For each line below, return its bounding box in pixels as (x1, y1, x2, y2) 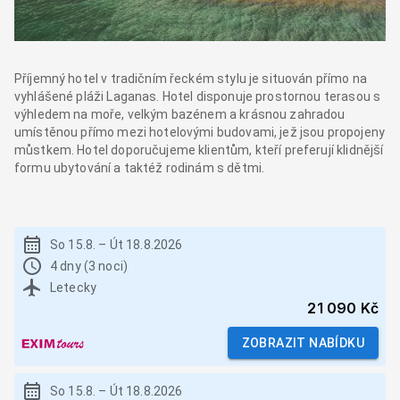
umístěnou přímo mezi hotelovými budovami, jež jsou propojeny (14, 125, 385, 140)
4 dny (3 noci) (50, 259, 129, 274)
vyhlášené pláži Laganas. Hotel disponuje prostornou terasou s (14, 89, 381, 104)
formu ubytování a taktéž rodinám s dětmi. (14, 161, 265, 176)
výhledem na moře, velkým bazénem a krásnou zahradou (14, 107, 346, 122)
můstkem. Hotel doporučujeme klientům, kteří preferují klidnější (14, 143, 384, 158)
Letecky (50, 280, 97, 296)
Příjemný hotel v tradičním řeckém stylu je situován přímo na (14, 71, 367, 87)
